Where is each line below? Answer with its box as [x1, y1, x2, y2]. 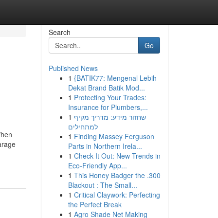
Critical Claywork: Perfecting [73, 190, 160, 200]
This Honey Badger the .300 [73, 170, 161, 180]
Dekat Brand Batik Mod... [68, 83, 145, 92]
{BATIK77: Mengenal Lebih [73, 73, 157, 83]
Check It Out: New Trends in [73, 151, 161, 161]
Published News [48, 63, 98, 73]
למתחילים [68, 122, 98, 131]
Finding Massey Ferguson [73, 131, 154, 141]
